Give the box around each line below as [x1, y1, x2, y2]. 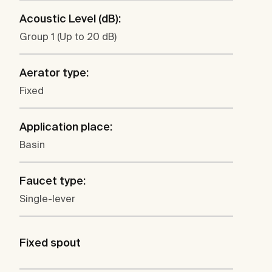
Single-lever [19, 193, 75, 205]
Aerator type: [19, 66, 89, 80]
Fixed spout [19, 236, 81, 250]
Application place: [19, 120, 112, 134]
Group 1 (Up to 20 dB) [19, 31, 117, 42]
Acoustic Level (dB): [19, 12, 121, 25]
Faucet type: [19, 174, 86, 188]
